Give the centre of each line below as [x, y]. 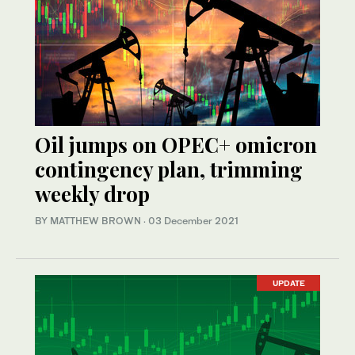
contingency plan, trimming [169, 169]
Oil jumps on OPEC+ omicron [176, 144]
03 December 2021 [193, 220]
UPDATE [288, 282]
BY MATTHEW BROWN [89, 220]
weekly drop [92, 193]
